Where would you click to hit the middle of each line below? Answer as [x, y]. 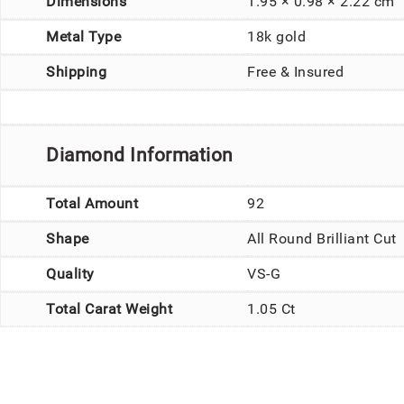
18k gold [276, 36]
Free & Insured [295, 71]
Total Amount [92, 203]
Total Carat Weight [109, 308]
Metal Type [83, 36]
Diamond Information [140, 155]
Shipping [76, 71]
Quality [70, 273]
